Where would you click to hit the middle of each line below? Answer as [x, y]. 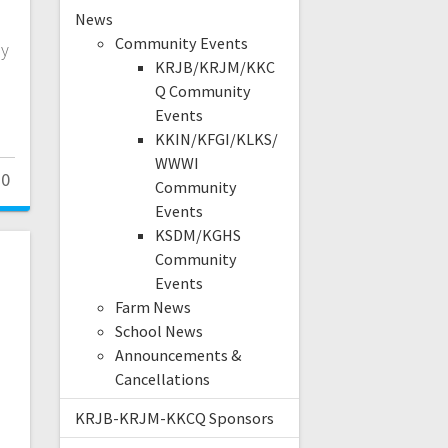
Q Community [202, 91]
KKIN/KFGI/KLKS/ [216, 139]
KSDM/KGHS [197, 235]
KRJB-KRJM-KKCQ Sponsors [174, 418]
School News [158, 331]
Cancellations [162, 379]
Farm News [152, 307]
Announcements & [178, 355]
